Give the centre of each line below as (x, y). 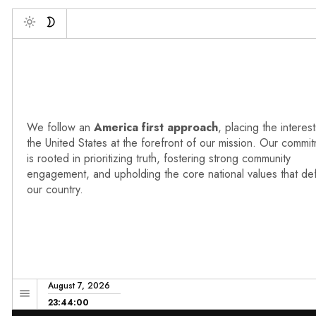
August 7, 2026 (79, 286)
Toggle (39, 36)
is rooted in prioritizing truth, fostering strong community (159, 159)
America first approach (154, 128)
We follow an (59, 128)
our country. (55, 190)
